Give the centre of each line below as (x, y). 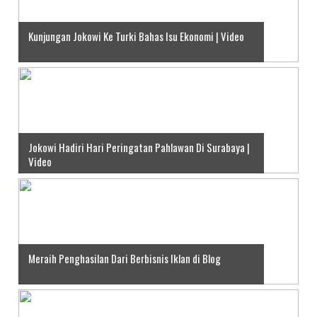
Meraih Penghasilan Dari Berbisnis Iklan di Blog (125, 258)
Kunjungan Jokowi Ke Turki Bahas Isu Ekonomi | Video (136, 36)
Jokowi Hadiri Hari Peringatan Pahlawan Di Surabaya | (139, 147)
